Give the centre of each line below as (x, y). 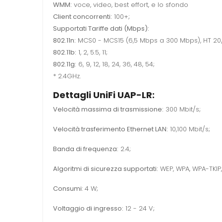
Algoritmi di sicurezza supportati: (106, 169)
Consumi (67, 189)
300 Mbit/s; (182, 110)
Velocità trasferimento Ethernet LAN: (111, 129)
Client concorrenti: (83, 17)
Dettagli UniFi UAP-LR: (104, 95)
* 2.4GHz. (67, 76)
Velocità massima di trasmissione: (108, 110)
